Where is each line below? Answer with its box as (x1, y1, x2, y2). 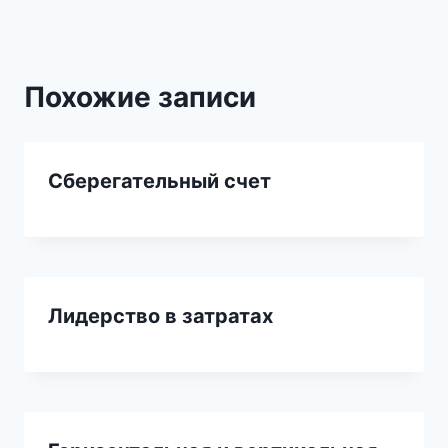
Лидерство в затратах (48, 304, 273, 329)
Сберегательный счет (48, 169, 271, 194)
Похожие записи (24, 80, 256, 115)
